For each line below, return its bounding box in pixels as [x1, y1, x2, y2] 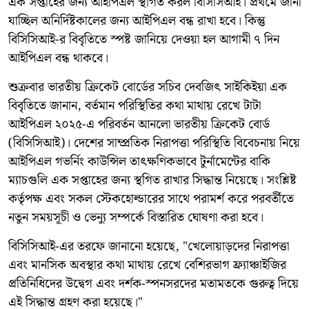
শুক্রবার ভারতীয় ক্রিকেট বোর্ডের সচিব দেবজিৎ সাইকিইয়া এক [8, 77, 287, 97]
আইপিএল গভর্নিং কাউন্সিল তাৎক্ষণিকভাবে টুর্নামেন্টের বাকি [8, 151, 270, 172]
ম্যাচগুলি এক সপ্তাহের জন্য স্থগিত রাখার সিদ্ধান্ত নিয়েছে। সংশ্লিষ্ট [8, 170, 297, 190]
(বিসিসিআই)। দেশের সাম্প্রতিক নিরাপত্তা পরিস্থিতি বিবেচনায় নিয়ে [8, 132, 300, 153]
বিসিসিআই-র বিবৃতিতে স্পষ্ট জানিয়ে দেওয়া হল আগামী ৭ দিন [8, 29, 279, 50]
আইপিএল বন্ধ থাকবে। [8, 48, 108, 68]
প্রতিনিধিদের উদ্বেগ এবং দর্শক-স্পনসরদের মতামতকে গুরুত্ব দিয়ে [8, 273, 299, 294]
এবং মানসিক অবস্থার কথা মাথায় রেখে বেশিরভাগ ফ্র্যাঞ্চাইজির [8, 255, 286, 275]
